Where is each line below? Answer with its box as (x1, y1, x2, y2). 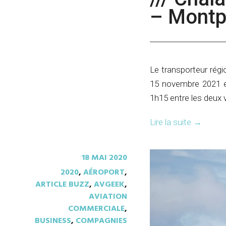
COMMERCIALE (68, 202, 125, 215)
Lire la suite (150, 117, 193, 127)
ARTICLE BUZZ (35, 178, 89, 191)
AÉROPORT (83, 165, 125, 179)
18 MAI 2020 (82, 151, 127, 164)
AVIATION (89, 190, 127, 203)
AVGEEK (94, 178, 125, 191)
